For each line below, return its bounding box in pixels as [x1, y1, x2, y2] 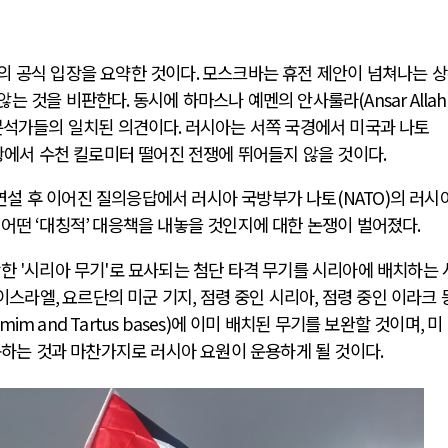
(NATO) [336, 185, 390, 211]
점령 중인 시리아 [199, 283, 315, 309]
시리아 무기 [24, 256, 105, 282]
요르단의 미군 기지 [62, 283, 193, 309]
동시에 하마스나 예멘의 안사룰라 [132, 86, 359, 112]
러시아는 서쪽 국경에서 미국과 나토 [184, 113, 430, 139]
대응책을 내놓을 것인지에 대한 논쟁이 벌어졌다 [92, 212, 418, 238]
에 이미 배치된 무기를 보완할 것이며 [170, 310, 420, 336]
